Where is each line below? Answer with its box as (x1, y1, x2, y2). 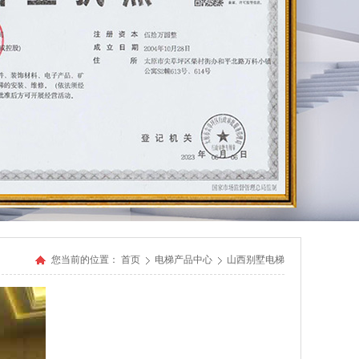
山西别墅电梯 (227, 254, 284, 265)
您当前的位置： (51, 254, 119, 265)
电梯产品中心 (155, 254, 215, 265)
